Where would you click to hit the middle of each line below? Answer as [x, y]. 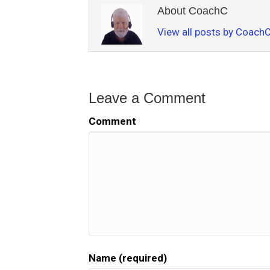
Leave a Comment [147, 98]
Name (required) [128, 258]
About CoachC [193, 11]
